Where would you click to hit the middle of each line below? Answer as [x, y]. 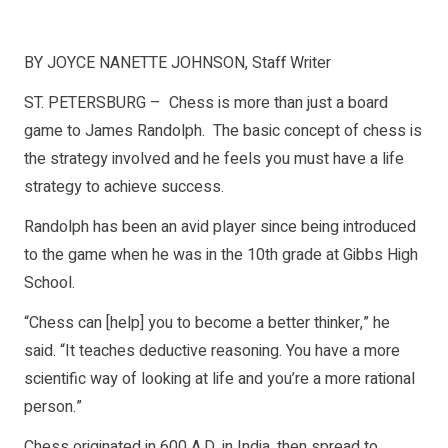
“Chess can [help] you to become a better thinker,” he [207, 323]
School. [49, 283]
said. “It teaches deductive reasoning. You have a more [212, 351]
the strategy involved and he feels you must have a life [214, 159]
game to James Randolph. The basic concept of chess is [223, 131]
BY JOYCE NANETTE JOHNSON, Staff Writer [177, 63]
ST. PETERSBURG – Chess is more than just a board [206, 103]
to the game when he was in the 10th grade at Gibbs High [221, 255]
